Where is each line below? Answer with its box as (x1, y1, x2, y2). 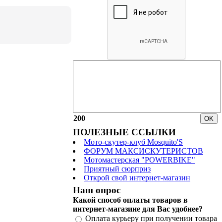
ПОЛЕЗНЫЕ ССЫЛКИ (73, 127, 176, 137)
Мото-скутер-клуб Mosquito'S (84, 138, 183, 146)
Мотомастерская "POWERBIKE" (84, 156, 195, 164)
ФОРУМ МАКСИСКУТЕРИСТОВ (84, 147, 203, 155)
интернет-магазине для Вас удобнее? (73, 205, 203, 213)
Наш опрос (73, 185, 120, 195)
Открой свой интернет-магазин (84, 173, 190, 182)
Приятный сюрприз (84, 165, 151, 173)
